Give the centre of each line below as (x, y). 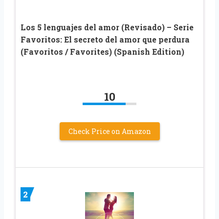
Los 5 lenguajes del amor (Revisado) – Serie (107, 27)
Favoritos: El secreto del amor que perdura (105, 39)
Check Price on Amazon (109, 131)
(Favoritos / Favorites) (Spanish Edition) (102, 51)
